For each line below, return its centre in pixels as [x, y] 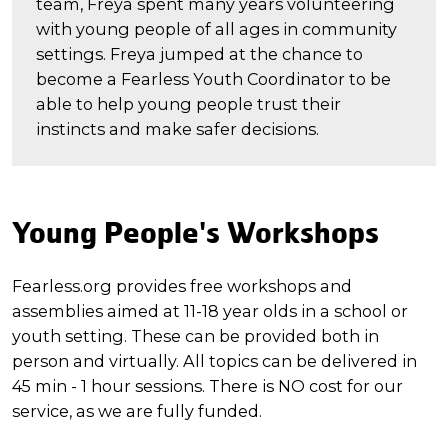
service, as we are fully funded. [139, 410]
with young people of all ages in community [216, 28]
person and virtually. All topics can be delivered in [214, 360]
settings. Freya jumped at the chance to [199, 53]
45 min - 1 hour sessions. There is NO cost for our [207, 385]
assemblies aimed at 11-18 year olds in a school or [210, 310]
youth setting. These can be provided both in [195, 335]
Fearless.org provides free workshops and [182, 285]
